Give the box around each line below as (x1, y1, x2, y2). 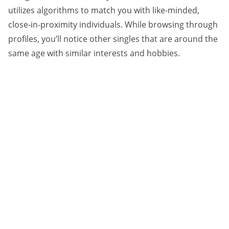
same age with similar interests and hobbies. (8, 48, 180, 59)
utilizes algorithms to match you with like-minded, (8, 5, 199, 16)
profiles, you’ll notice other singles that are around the (8, 33, 218, 45)
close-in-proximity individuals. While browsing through (8, 19, 218, 31)
